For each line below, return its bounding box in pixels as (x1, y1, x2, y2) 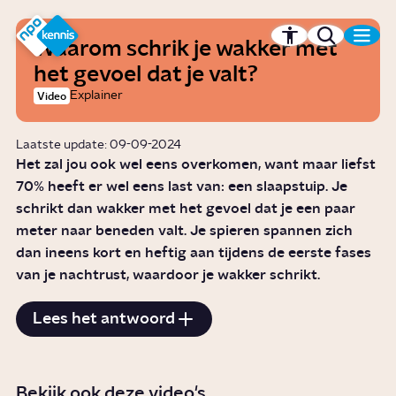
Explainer (70, 89, 124, 103)
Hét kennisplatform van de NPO (78, 37, 342, 56)
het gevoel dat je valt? (34, 64, 259, 87)
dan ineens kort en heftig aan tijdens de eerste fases (16, 246, 372, 261)
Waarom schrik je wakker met (34, 38, 338, 61)
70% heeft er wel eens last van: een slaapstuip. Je (16, 179, 348, 194)
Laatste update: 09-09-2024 (16, 139, 182, 152)
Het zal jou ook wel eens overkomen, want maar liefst (16, 157, 377, 172)
